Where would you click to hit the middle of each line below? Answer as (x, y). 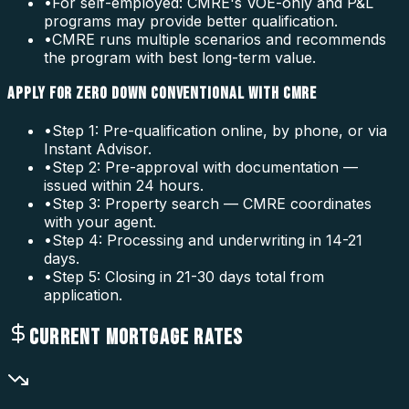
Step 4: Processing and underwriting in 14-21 (207, 240)
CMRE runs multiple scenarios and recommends (219, 39)
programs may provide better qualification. (191, 21)
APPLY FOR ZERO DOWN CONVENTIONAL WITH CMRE (163, 94)
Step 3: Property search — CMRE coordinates (212, 203)
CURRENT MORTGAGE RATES (136, 337)
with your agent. (100, 221)
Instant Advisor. (98, 148)
